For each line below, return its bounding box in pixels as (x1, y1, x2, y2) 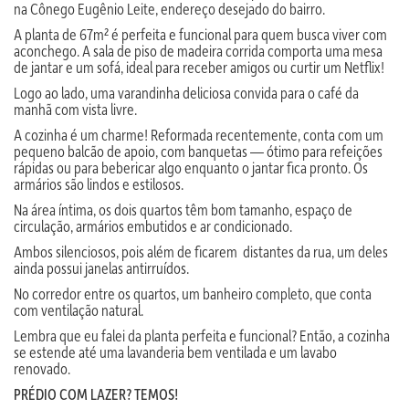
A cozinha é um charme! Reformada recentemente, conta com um (14, 124, 383, 144)
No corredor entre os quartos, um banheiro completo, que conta (14, 283, 372, 303)
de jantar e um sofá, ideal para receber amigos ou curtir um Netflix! (14, 57, 384, 77)
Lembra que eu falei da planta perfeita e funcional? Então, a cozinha (14, 325, 390, 345)
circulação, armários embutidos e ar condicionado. (14, 215, 292, 236)
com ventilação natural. (14, 299, 143, 320)
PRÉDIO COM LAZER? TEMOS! (14, 383, 179, 404)
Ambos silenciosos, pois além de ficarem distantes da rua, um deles (14, 241, 388, 261)
